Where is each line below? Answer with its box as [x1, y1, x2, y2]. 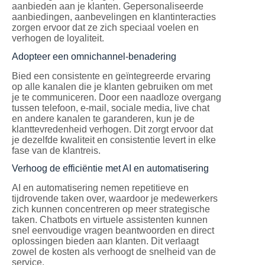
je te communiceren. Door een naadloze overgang [12, 92, 221, 102]
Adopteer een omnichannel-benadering [12, 51, 176, 62]
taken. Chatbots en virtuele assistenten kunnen [12, 215, 208, 225]
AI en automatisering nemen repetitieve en [12, 183, 189, 193]
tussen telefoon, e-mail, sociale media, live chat [12, 102, 209, 113]
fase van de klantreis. [12, 145, 101, 156]
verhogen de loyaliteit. [12, 33, 104, 43]
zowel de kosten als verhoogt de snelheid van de [12, 247, 216, 257]
